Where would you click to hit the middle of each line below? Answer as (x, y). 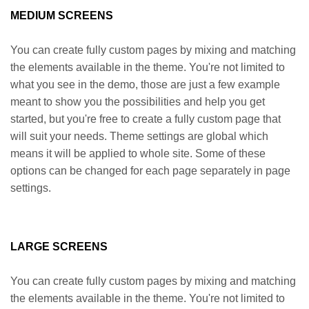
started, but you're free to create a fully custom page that (146, 119)
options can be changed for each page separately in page (150, 171)
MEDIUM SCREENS (62, 16)
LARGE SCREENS (59, 247)
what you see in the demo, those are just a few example (145, 84)
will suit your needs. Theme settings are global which (139, 136)
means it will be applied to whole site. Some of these (138, 153)
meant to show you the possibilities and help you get (138, 102)
